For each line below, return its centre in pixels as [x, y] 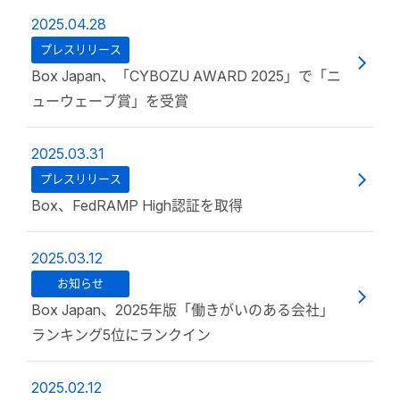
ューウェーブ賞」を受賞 [110, 101]
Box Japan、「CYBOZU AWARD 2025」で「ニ [186, 76]
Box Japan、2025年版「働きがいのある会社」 [183, 310]
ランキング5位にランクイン [121, 335]
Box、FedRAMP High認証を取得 [137, 205]
